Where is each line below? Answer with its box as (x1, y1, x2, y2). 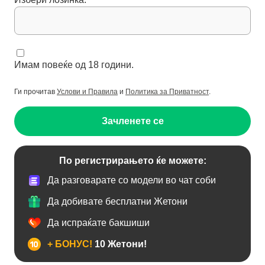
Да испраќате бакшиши (47, 218, 150, 228)
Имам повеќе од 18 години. (14, 59, 134, 70)
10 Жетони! (92, 239, 147, 250)
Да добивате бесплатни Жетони (47, 196, 188, 207)
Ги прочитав (14, 87, 57, 96)
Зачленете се (101, 115, 164, 126)
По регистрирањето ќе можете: (59, 155, 206, 166)
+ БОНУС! (47, 239, 92, 250)
